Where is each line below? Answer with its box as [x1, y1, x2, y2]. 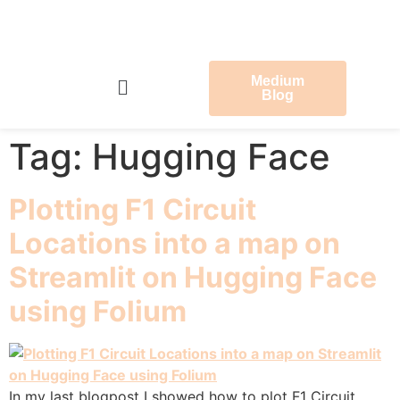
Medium [251, 72, 304, 88]
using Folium [9, 294, 187, 329]
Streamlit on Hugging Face [9, 260, 377, 295]
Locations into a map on [9, 226, 340, 261]
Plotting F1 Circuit [9, 192, 256, 227]
